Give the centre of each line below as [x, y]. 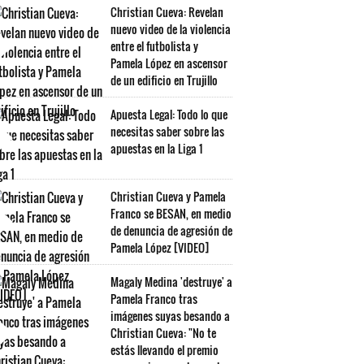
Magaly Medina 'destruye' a [171, 282]
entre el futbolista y [154, 46]
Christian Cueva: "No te [163, 333]
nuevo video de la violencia [171, 29]
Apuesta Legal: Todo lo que [169, 114]
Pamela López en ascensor [169, 63]
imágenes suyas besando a [170, 316]
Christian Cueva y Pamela [168, 196]
